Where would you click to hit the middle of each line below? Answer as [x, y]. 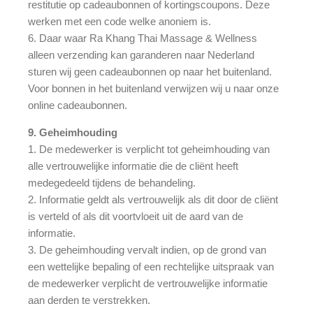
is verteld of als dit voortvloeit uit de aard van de [136, 216]
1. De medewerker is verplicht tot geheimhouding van [149, 149]
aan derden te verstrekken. [89, 300]
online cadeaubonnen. [78, 105]
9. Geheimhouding [73, 132]
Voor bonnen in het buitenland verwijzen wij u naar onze [153, 88]
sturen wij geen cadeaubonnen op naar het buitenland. [150, 71]
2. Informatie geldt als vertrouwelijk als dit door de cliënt [153, 199]
